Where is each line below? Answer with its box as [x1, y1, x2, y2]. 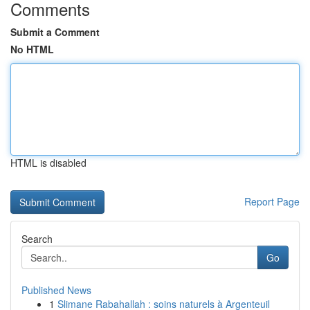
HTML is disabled [10, 156, 86, 170]
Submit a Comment [10, 25, 100, 39]
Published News [21, 283, 91, 297]
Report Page [244, 194, 300, 208]
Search [21, 232, 53, 246]
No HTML [10, 42, 54, 56]
